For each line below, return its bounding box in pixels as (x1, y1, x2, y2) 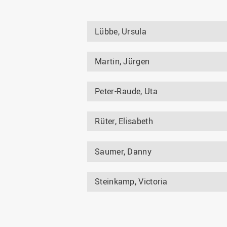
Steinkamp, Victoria (95, 175, 168, 187)
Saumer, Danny (95, 145, 152, 157)
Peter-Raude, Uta (95, 86, 158, 97)
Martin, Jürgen (95, 55, 150, 67)
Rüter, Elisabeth (95, 116, 153, 127)
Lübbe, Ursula (95, 25, 146, 37)
